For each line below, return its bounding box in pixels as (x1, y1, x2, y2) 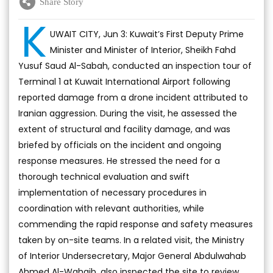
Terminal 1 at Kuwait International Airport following (18, 76, 230, 88)
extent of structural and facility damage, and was (18, 123, 230, 136)
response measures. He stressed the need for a (18, 155, 220, 168)
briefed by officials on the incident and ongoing (18, 139, 221, 152)
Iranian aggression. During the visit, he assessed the (18, 107, 237, 120)
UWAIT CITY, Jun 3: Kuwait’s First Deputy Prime (50, 28, 244, 41)
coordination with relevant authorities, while (18, 202, 204, 215)
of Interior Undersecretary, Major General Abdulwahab (18, 250, 246, 263)
